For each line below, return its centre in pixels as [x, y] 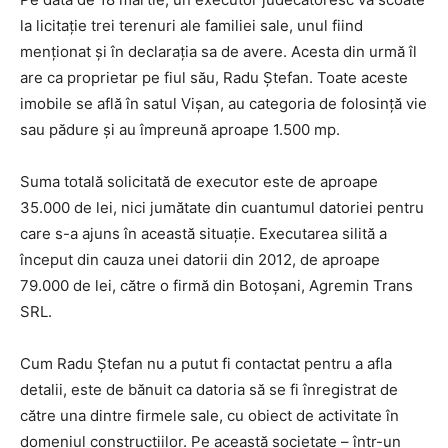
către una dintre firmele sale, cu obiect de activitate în [209, 416]
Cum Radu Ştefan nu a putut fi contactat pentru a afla [206, 364]
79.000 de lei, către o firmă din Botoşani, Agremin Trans [216, 286]
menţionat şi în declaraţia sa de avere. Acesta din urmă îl [218, 52]
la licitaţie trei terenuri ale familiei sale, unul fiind [191, 26]
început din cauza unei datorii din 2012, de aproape [200, 260]
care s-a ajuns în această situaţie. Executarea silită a [203, 234]
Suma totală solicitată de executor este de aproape [199, 182]
